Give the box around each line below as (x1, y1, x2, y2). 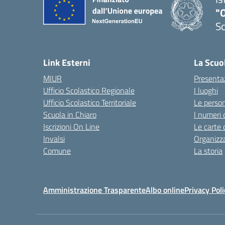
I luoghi (194, 84, 218, 96)
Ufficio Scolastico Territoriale (43, 96, 136, 108)
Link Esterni (43, 56, 90, 69)
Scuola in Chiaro (43, 108, 96, 121)
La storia (194, 145, 222, 157)
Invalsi (43, 133, 65, 145)
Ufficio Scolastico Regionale (43, 84, 135, 96)
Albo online (146, 184, 184, 196)
